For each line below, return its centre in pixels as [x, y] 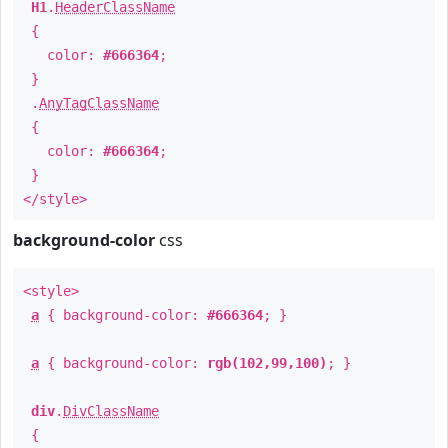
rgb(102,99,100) [267, 363]
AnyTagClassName [99, 103]
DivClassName [111, 411]
